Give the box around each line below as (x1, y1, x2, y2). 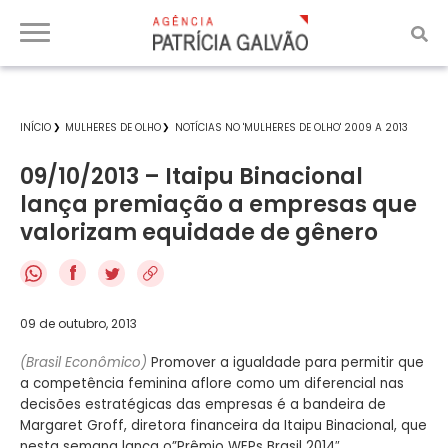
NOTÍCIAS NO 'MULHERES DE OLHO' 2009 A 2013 (175, 120, 408, 135)
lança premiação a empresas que (20, 189, 417, 220)
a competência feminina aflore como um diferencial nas (20, 373, 404, 393)
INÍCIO (20, 120, 51, 135)
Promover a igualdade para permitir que (151, 352, 424, 372)
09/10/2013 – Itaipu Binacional (20, 161, 363, 192)
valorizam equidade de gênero (20, 217, 378, 248)
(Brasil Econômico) (20, 352, 151, 372)
